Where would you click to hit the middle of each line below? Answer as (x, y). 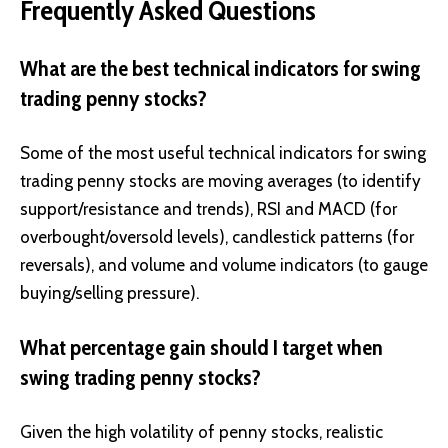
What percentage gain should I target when (201, 347)
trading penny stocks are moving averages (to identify (220, 181)
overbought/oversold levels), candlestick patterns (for (217, 237)
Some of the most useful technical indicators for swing (223, 153)
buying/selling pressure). (109, 293)
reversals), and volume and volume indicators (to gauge (224, 265)
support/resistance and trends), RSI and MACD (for (208, 209)
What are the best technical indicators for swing (220, 68)
